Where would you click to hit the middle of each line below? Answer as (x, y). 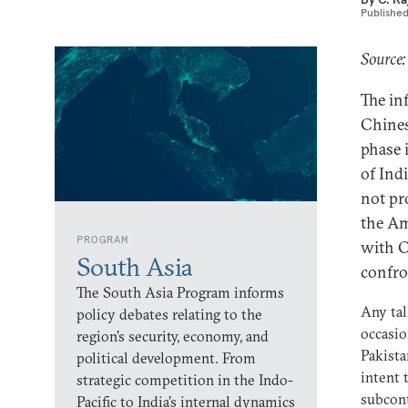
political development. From (166, 358)
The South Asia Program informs (180, 292)
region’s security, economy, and (173, 336)
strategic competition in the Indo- (185, 380)
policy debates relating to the (169, 314)
